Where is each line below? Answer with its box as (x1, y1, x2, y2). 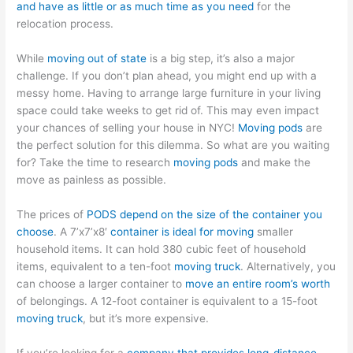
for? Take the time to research (17, 156, 174, 169)
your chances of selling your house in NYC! (17, 121, 239, 135)
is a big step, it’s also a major (147, 52, 295, 65)
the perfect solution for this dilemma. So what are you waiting (17, 139, 330, 152)
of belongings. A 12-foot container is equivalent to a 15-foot (17, 294, 318, 307)
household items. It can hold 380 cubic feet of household (17, 242, 307, 255)
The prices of (17, 207, 87, 221)
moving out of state (47, 52, 147, 65)
